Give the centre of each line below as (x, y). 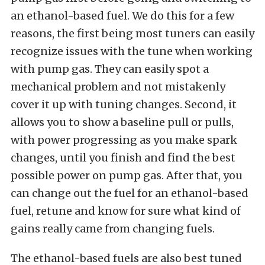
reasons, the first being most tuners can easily (132, 33)
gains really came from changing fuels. (113, 228)
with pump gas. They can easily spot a (110, 69)
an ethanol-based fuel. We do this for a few (122, 15)
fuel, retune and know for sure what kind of (126, 211)
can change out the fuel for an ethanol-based (130, 193)
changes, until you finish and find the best (123, 157)
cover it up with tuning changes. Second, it (124, 104)
